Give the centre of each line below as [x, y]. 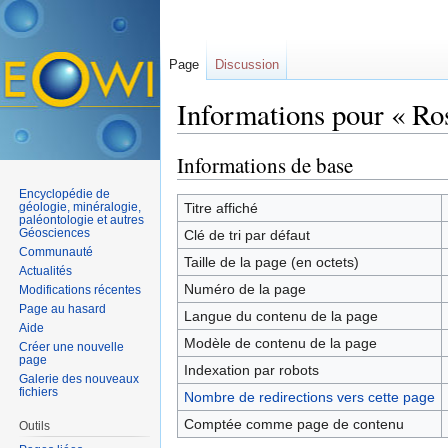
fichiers [39, 391]
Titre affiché [220, 207]
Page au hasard [63, 308]
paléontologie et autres [82, 219]
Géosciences [55, 232]
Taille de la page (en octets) [271, 261]
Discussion [247, 64]
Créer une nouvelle [72, 346]
